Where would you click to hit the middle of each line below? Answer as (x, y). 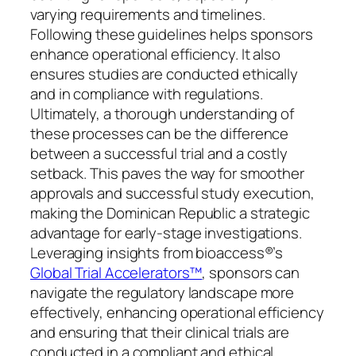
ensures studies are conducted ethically (164, 74)
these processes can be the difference (160, 134)
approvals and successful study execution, (172, 193)
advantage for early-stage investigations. (166, 233)
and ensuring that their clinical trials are (160, 333)
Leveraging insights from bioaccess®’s (157, 253)
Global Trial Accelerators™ (116, 273)
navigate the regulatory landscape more (163, 293)
